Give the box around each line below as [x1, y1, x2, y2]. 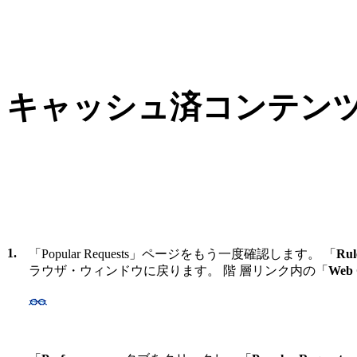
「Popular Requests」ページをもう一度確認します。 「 [29, 246, 336, 261]
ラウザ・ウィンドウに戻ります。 [29, 263, 223, 277]
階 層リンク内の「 [223, 263, 328, 277]
